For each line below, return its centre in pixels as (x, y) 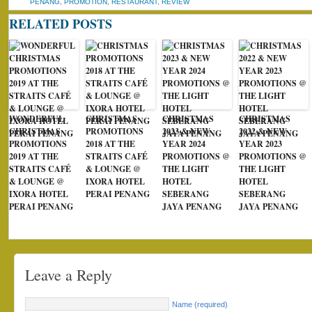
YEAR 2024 (184, 144)
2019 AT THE (34, 156)
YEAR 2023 (260, 144)
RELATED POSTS (61, 24)
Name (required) (200, 304)
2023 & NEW (186, 131)
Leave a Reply (69, 275)
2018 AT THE (110, 144)
